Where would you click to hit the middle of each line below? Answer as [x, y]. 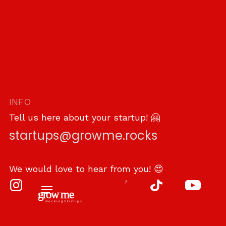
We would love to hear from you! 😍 [86, 169]
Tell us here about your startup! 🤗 [84, 118]
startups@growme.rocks [83, 136]
